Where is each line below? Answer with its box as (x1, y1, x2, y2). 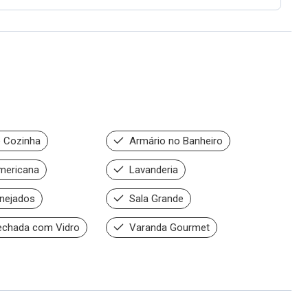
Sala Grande (126, 192, 184, 205)
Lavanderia (126, 164, 178, 176)
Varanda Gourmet (126, 221, 210, 234)
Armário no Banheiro (126, 135, 223, 147)
